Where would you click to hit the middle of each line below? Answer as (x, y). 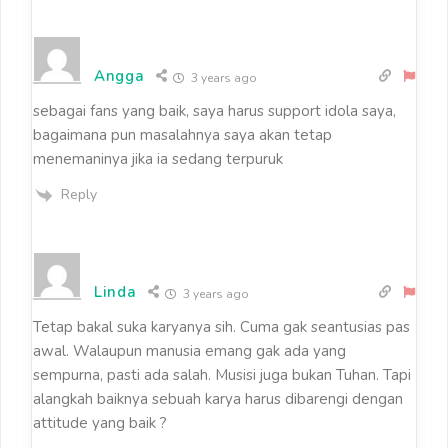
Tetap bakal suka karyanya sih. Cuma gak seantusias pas (221, 326)
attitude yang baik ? (100, 422)
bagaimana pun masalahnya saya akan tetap (182, 134)
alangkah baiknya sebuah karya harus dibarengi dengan (218, 398)
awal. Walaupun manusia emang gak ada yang (189, 350)
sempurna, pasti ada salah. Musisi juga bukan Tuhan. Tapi (222, 374)
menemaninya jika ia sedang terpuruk (158, 158)
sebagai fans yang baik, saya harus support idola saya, (214, 110)
